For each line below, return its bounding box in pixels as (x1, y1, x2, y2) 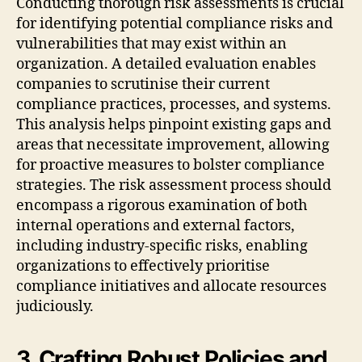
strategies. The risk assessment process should (16, 175, 331, 195)
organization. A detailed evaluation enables (16, 54, 316, 74)
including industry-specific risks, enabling (16, 236, 308, 255)
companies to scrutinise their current (16, 74, 270, 94)
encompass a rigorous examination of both (16, 196, 307, 215)
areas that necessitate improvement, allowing (16, 135, 330, 154)
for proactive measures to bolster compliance (16, 155, 325, 175)
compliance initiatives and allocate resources (16, 276, 326, 296)
